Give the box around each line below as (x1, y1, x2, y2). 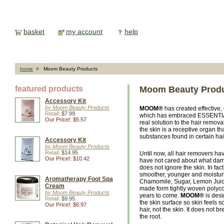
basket (23, 27, 44, 35)
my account (66, 27, 102, 35)
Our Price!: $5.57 (45, 116, 86, 122)
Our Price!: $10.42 (45, 155, 89, 161)
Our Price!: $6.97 (45, 201, 86, 207)
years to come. (139, 192, 180, 199)
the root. (139, 213, 161, 220)
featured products (15, 84, 83, 93)
